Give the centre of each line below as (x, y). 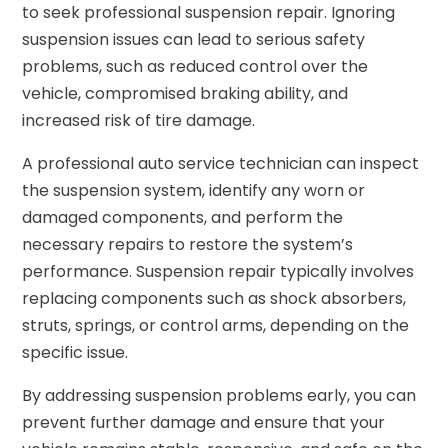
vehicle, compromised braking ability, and (185, 93)
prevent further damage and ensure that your (204, 422)
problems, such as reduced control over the (195, 66)
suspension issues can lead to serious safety (194, 39)
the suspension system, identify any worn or (194, 190)
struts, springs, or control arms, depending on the (216, 325)
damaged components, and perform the (183, 217)
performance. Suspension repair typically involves (218, 271)
